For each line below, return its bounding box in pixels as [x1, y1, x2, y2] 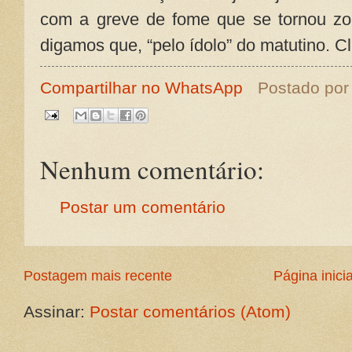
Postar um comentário [60, 198, 225, 217]
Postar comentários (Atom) [90, 302, 291, 321]
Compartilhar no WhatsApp [40, 78, 243, 97]
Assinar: [24, 302, 90, 321]
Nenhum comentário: [40, 151, 264, 186]
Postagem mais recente [24, 267, 172, 284]
